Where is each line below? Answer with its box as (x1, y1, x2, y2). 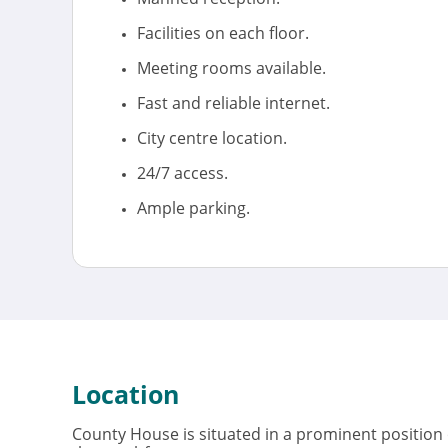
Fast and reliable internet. (137, 92, 330, 114)
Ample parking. (137, 197, 250, 219)
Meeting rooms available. (137, 57, 326, 79)
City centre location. (137, 127, 287, 149)
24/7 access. (137, 162, 228, 184)
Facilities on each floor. (137, 22, 309, 44)
